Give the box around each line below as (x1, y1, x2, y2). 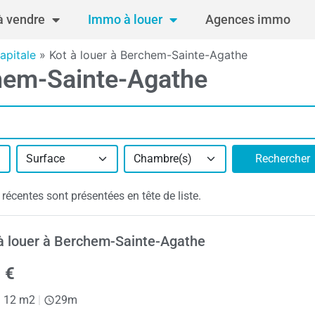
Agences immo (205, 12, 290, 27)
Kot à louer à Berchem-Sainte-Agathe (49, 48, 247, 62)
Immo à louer (88, 12, 162, 27)
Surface (25, 152, 65, 166)
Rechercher (255, 152, 311, 166)
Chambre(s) (134, 152, 192, 166)
